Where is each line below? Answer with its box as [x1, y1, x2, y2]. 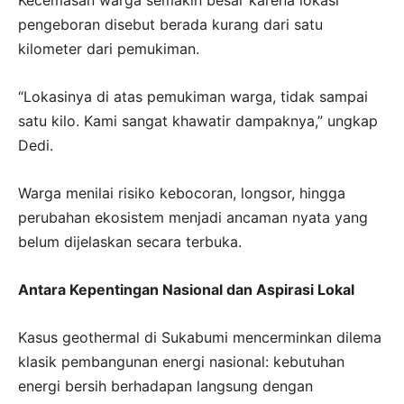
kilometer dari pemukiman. [18, 39, 199, 58]
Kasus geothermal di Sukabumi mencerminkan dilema [18, 327, 381, 346]
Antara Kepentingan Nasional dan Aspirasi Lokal [18, 280, 354, 298]
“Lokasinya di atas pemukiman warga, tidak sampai [18, 87, 368, 106]
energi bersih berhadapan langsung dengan [18, 376, 313, 395]
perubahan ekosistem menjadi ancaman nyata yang [18, 207, 368, 226]
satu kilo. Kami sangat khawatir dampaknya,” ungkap [18, 111, 378, 130]
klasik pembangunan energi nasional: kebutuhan [18, 352, 344, 371]
